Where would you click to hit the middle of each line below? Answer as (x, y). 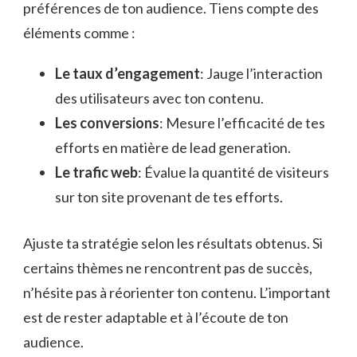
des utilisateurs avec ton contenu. (159, 98)
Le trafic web (96, 172)
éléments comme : (79, 32)
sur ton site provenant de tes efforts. (169, 196)
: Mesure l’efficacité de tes (242, 122)
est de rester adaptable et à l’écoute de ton (156, 317)
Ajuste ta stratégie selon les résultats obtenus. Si (173, 243)
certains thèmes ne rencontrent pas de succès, (168, 267)
